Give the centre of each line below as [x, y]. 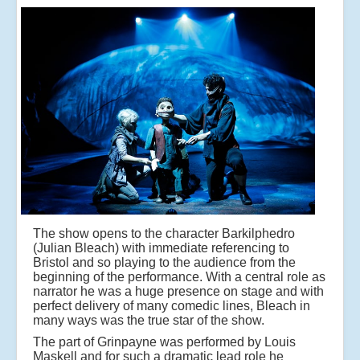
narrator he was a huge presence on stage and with [178, 291]
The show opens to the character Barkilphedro [164, 233]
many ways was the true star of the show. [149, 320]
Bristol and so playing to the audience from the [164, 262]
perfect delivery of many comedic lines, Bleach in [172, 305]
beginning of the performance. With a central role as [179, 276]
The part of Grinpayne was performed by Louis [164, 342]
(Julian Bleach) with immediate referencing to [161, 247]
